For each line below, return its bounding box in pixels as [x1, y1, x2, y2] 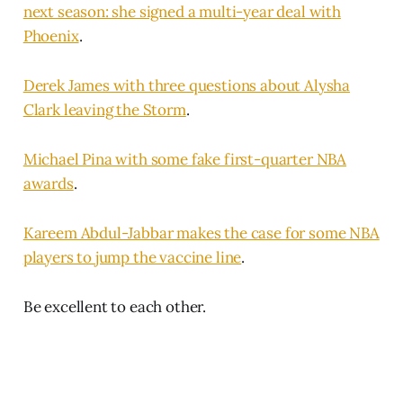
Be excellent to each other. [22, 297, 207, 318]
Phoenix [22, 26, 79, 47]
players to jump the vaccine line [22, 247, 242, 268]
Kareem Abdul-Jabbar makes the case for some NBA [22, 223, 380, 244]
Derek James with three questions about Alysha [22, 76, 351, 96]
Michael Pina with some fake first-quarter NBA [22, 149, 347, 170]
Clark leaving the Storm [22, 100, 186, 121]
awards [22, 174, 74, 194]
